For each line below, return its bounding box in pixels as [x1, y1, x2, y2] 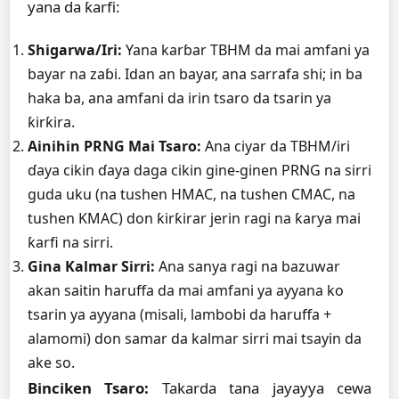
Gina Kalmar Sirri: [28, 256, 155, 276]
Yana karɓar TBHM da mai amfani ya [122, 40, 370, 60]
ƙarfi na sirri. [28, 232, 113, 252]
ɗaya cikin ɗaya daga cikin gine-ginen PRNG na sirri [28, 160, 371, 180]
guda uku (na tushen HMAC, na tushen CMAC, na [28, 184, 355, 204]
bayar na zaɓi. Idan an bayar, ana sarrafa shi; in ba [28, 64, 362, 84]
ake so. [28, 353, 75, 372]
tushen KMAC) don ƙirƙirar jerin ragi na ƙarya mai [28, 208, 361, 228]
